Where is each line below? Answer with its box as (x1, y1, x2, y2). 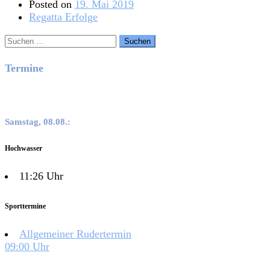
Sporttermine (5, 202, 46, 211)
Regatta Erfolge (29, 11, 98, 23)
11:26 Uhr (19, 170, 63, 182)
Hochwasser (5, 143, 42, 152)
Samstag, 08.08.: (5, 116, 71, 127)
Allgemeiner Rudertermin (19, 228, 131, 240)
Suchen (4, 34, 36, 46)
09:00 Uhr (5, 240, 49, 253)
